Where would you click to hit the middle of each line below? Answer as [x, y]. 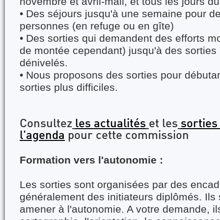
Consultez [46, 124]
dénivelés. [44, 63]
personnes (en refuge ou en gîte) [97, 26]
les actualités [110, 124]
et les [163, 124]
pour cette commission [127, 136]
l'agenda [42, 136]
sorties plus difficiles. [69, 87]
